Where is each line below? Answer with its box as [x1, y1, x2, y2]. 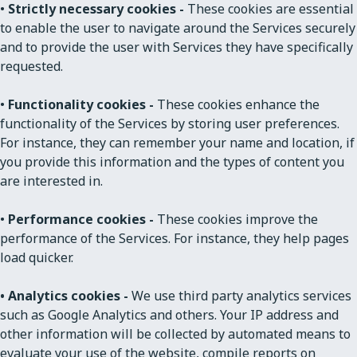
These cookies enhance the [154, 95, 320, 113]
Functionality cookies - [8, 95, 154, 113]
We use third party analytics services [128, 286, 351, 304]
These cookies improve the [157, 210, 318, 228]
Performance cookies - [8, 210, 157, 228]
